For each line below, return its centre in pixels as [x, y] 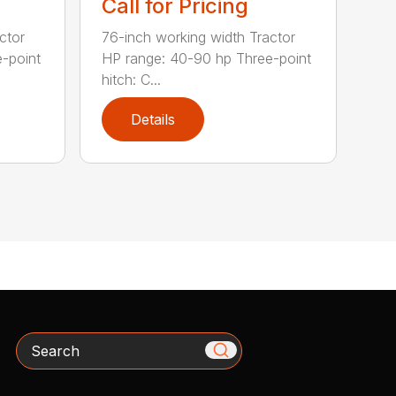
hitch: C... [132, 79]
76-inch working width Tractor [199, 37]
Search [39, 343]
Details [153, 119]
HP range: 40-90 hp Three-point [207, 58]
